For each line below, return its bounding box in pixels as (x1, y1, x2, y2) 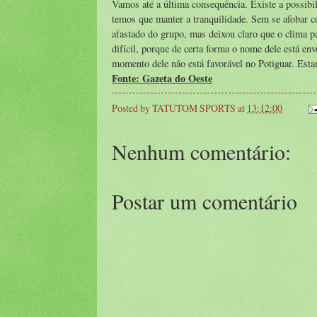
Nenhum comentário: (112, 137, 291, 166)
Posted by (112, 100, 152, 115)
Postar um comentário (112, 186, 297, 215)
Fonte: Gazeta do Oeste (112, 70, 212, 86)
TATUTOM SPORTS (152, 100, 236, 115)
